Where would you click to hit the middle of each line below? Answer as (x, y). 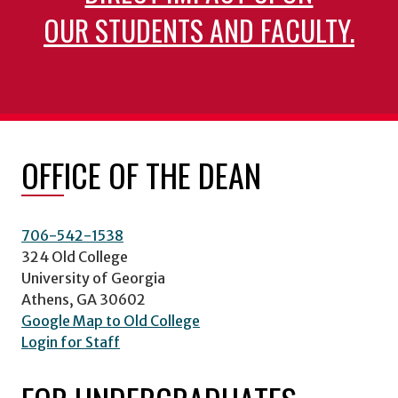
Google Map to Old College (111, 320)
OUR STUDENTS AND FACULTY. (199, 30)
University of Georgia (93, 278)
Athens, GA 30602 (84, 299)
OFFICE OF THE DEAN (141, 174)
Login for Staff (71, 342)
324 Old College (75, 256)
